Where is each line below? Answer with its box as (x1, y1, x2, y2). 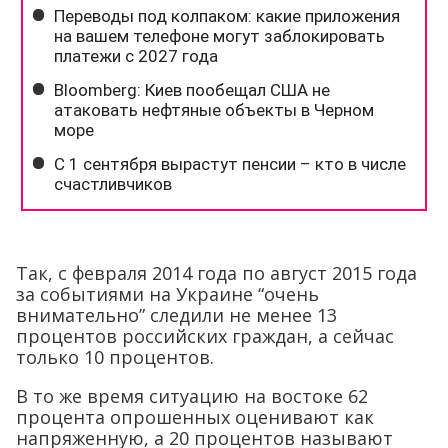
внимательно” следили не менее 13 (16, 303, 337, 327)
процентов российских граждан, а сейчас (16, 324, 394, 348)
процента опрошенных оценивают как (16, 405, 374, 429)
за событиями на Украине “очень (16, 282, 319, 306)
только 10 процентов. (16, 345, 214, 369)
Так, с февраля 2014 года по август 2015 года (16, 261, 417, 285)
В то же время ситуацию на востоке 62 (16, 384, 368, 408)
